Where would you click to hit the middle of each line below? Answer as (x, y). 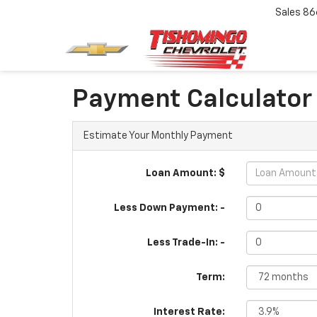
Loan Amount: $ (186, 173)
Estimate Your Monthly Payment (158, 136)
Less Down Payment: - (170, 208)
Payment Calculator (192, 100)
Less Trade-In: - (186, 243)
